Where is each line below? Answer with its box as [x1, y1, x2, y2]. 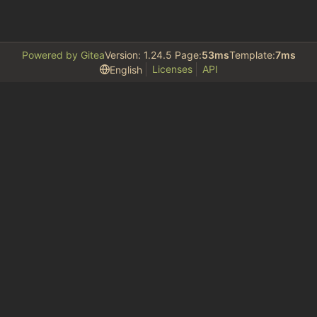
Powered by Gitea [21, 49, 105, 62]
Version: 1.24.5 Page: [104, 49, 202, 62]
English [109, 63, 142, 76]
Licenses [151, 63, 192, 76]
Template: [229, 49, 275, 62]
